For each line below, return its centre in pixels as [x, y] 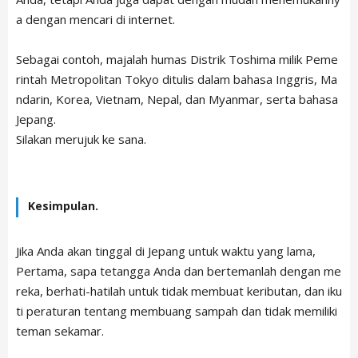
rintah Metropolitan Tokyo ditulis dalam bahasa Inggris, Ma [177, 79]
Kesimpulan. [63, 205]
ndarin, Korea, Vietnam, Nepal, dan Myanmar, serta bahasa [177, 99]
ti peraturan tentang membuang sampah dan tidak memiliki [177, 310]
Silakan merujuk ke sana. [81, 139]
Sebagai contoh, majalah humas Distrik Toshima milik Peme [177, 59]
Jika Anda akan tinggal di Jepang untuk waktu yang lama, [166, 251]
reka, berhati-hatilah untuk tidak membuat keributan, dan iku [179, 290]
